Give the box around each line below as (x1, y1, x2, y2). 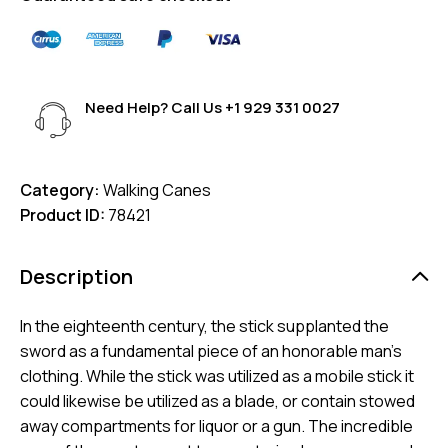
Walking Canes (103, 179, 211, 202)
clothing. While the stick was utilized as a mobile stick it (20, 365, 414, 388)
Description (20, 263, 133, 291)
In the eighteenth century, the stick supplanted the (20, 315, 389, 338)
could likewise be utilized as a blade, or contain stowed (20, 390, 415, 413)
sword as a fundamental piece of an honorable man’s (20, 340, 402, 363)
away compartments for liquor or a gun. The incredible (20, 415, 413, 438)
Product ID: (20, 204, 108, 227)
